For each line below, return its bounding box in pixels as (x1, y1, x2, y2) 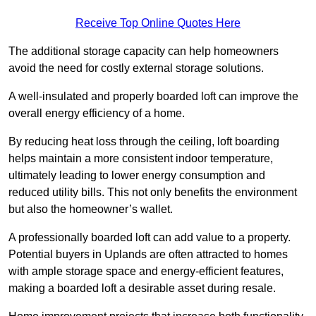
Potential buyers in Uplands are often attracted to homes (8, 248, 288, 261)
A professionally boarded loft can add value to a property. (8, 231, 291, 244)
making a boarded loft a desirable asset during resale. (8, 282, 276, 295)
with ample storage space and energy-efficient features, (8, 265, 284, 278)
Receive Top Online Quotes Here (75, 17, 241, 30)
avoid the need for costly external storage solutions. (8, 62, 264, 75)
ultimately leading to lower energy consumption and (8, 169, 265, 182)
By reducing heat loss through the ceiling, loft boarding (8, 135, 279, 148)
